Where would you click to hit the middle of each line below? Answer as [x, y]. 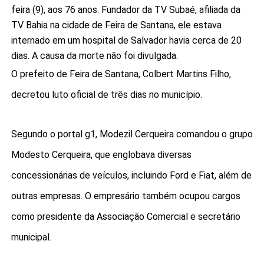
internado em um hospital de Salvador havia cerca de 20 [126, 40]
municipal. [31, 237]
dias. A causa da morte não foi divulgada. [94, 55]
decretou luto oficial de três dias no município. [106, 94]
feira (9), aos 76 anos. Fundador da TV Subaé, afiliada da [126, 9]
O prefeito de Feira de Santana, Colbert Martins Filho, [121, 74]
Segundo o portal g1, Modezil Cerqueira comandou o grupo [132, 134]
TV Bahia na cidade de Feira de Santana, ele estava [116, 25]
